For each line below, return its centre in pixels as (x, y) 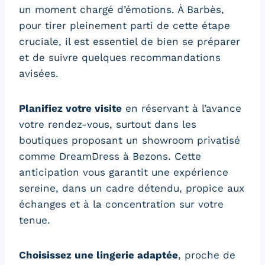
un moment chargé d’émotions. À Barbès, (122, 9)
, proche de (207, 255)
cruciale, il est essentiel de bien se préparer (130, 41)
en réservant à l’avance (182, 108)
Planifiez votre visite (70, 108)
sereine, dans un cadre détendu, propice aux (132, 188)
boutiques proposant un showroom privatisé (130, 140)
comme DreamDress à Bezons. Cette (110, 156)
